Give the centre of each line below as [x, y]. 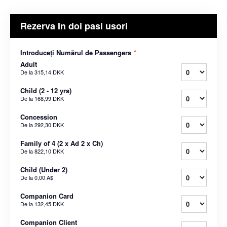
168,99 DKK [49, 98]
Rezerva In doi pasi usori [74, 26]
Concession [39, 117]
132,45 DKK [49, 204]
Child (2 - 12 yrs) [46, 90]
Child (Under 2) [44, 169]
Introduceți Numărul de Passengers [77, 52]
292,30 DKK [49, 125]
